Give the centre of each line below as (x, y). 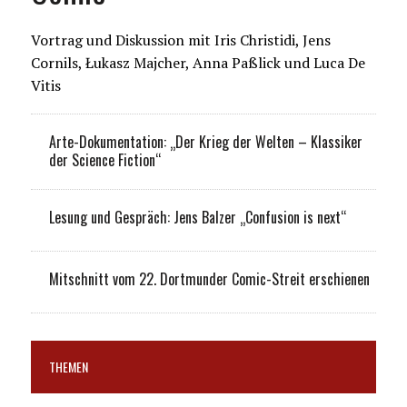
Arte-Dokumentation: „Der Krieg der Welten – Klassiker (205, 141)
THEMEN (68, 366)
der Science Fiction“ (104, 159)
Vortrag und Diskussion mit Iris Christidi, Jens (180, 40)
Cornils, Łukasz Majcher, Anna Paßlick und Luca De (198, 62)
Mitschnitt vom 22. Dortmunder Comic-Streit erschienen (209, 278)
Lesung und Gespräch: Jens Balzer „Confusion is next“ (197, 217)
